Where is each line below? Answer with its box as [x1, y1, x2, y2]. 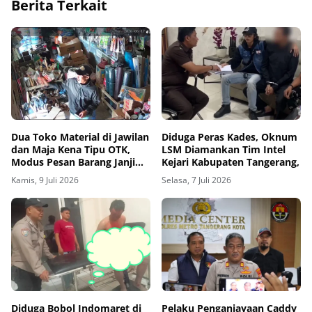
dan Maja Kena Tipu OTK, [11, 143, 130, 157]
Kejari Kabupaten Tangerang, [162, 155, 299, 169]
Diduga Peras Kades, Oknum [162, 130, 297, 144]
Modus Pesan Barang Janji [11, 155, 135, 169]
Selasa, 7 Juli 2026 [162, 174, 231, 187]
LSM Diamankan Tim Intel [162, 143, 286, 157]
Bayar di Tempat [11, 168, 90, 182]
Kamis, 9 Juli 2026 [11, 174, 79, 187]
